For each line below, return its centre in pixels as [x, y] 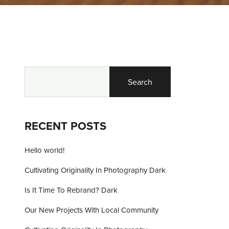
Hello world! [44, 150]
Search [140, 82]
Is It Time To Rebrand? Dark [71, 190]
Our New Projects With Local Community [91, 210]
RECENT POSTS [65, 126]
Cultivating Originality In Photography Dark [95, 170]
